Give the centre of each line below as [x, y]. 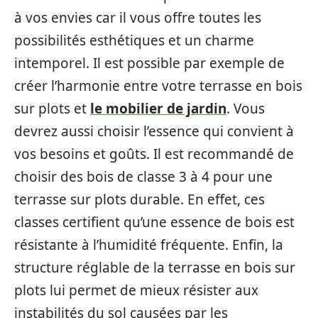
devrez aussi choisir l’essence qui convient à [154, 131]
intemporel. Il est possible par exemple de [149, 63]
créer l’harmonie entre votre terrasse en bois [158, 86]
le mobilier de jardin [158, 108]
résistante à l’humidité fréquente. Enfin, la [149, 245]
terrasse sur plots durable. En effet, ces [139, 199]
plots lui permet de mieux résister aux [136, 290]
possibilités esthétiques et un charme [134, 40]
